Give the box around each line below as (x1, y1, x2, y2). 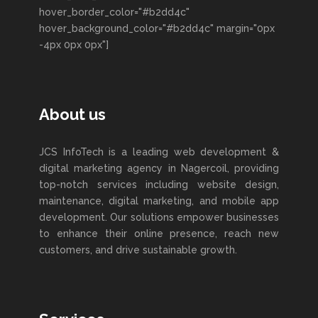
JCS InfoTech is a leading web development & (39, 146, 279, 158)
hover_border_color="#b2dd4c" (39, 6, 190, 18)
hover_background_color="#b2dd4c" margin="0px (39, 23, 275, 34)
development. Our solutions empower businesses (39, 212, 279, 223)
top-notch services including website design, (39, 179, 279, 190)
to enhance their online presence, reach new (39, 228, 279, 239)
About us (39, 105, 106, 124)
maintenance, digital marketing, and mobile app (39, 195, 279, 207)
